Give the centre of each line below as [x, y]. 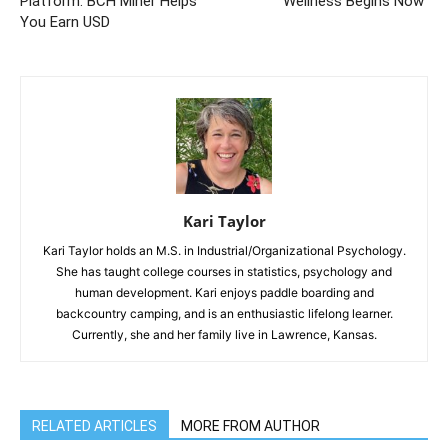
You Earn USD [65, 21]
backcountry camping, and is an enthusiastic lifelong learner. [224, 313]
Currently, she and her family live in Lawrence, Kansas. [224, 334]
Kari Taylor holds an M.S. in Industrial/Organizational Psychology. [224, 250]
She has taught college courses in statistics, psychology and [224, 271]
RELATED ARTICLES [94, 425]
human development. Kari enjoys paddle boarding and [224, 292]
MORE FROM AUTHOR [250, 425]
